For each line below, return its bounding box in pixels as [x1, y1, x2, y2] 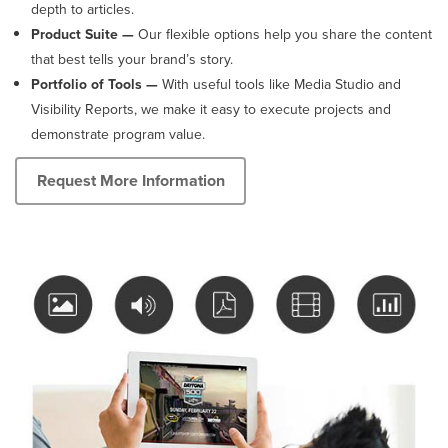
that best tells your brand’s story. [31, 48, 233, 70]
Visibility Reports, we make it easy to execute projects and [31, 98, 391, 120]
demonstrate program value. [31, 123, 205, 145]
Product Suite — [31, 23, 134, 45]
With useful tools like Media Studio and [158, 73, 401, 95]
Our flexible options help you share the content [134, 23, 432, 45]
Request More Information [36, 169, 225, 193]
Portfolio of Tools [31, 73, 142, 95]
